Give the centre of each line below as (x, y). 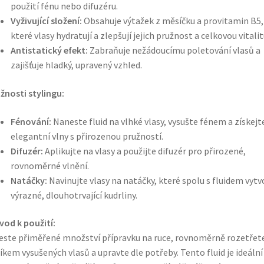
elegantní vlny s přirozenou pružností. (87, 136)
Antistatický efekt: (49, 50)
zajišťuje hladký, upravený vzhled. (76, 65)
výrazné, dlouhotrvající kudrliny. (74, 195)
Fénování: (31, 121)
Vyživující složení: (46, 21)
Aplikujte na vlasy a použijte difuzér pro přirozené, (144, 151)
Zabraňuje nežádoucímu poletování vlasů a (174, 50)
